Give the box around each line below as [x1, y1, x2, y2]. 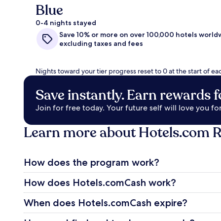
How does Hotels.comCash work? [24, 177, 176, 189]
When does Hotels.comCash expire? [24, 197, 187, 209]
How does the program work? [24, 156, 159, 169]
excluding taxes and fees [59, 39, 143, 48]
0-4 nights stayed [36, 18, 96, 28]
